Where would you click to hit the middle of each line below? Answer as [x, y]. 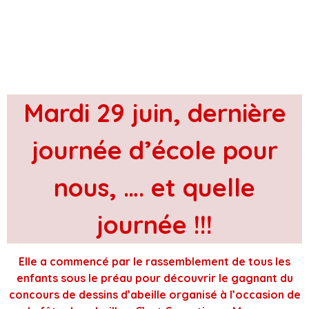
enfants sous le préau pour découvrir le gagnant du [154, 278]
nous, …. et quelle [154, 187]
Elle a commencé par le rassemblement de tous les [154, 262]
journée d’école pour [154, 150]
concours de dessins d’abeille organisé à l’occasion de [154, 295]
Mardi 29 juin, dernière [154, 112]
